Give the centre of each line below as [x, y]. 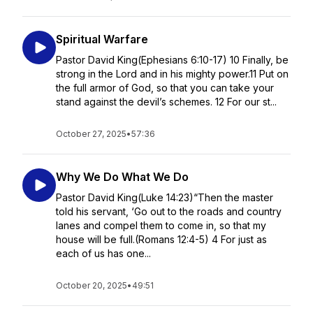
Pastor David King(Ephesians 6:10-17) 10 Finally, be [172, 60]
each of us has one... [103, 253]
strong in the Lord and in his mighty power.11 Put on [172, 74]
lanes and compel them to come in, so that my [161, 225]
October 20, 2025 [92, 285]
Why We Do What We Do [122, 177]
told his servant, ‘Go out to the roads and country [169, 211]
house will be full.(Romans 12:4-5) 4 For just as [161, 239]
